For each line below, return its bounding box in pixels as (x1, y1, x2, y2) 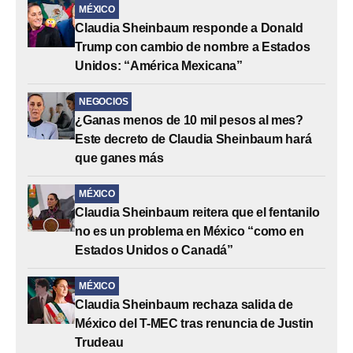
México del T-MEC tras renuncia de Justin (75, 316, 314, 330)
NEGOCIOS (79, 95, 128, 107)
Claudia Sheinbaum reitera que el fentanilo (75, 205, 320, 219)
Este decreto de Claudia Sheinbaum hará (75, 132, 312, 146)
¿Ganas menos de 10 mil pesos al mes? (75, 113, 303, 127)
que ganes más (75, 150, 164, 165)
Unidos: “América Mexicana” (75, 58, 243, 72)
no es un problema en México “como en (75, 224, 304, 238)
